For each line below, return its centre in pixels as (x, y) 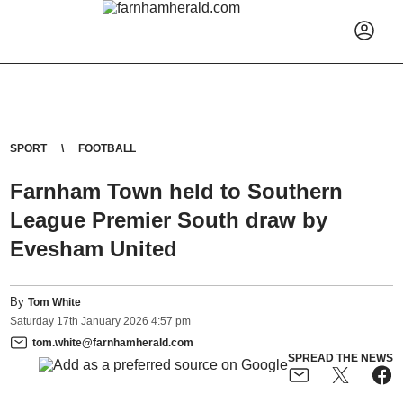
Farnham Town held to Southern (177, 191)
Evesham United (94, 249)
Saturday (32, 322)
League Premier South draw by (169, 220)
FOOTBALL (107, 148)
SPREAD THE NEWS (340, 358)
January (101, 322)
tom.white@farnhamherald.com (113, 342)
